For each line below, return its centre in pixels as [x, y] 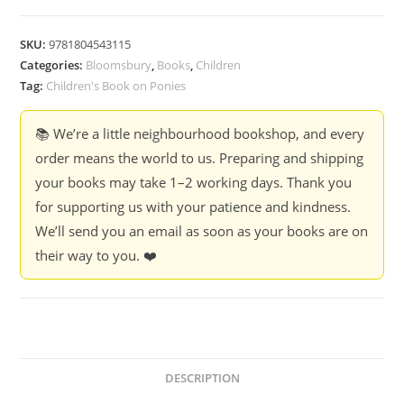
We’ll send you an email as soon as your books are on [202, 231]
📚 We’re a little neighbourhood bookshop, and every [200, 133]
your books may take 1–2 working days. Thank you [194, 182]
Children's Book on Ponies [116, 86]
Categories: [53, 65]
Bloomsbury [119, 65]
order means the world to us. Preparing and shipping [200, 158]
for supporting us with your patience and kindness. [193, 207]
